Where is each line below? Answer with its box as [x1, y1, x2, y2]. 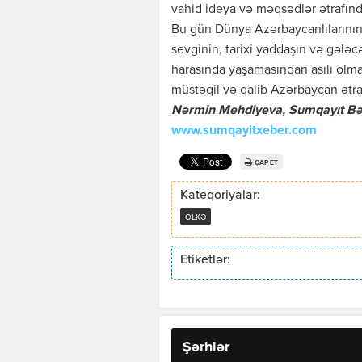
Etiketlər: [180, 254, 230, 267]
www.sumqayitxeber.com [171, 124, 317, 138]
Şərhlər [183, 340, 229, 356]
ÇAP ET [255, 158, 278, 166]
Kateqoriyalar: [180, 189, 260, 203]
